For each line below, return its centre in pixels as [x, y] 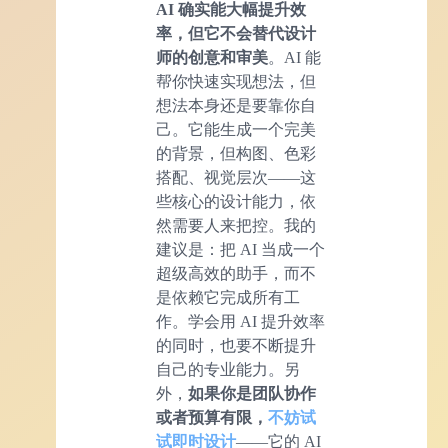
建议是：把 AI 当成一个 [240, 250]
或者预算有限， [212, 418]
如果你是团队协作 [252, 394]
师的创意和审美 [212, 58]
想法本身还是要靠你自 [236, 106]
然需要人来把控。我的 [236, 226]
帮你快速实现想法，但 [236, 82]
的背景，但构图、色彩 [236, 154]
